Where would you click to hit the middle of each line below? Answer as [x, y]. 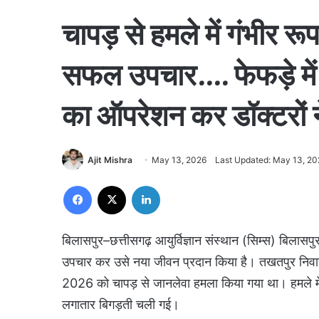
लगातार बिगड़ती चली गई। [121, 304]
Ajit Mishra [110, 160]
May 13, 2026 [179, 160]
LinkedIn [178, 185]
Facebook [113, 185]
